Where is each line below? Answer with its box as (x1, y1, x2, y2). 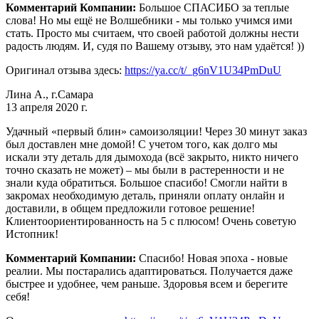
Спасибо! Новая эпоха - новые (139, 251, 288, 264)
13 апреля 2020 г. (6, 100, 88, 113)
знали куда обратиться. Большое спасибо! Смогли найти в (6, 176, 288, 189)
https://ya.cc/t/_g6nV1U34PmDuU (125, 63, 281, 76)
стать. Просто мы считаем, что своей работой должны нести (6, 26, 299, 39)
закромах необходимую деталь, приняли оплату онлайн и (6, 189, 285, 202)
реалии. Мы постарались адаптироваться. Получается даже (6, 264, 293, 277)
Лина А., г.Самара (6, 88, 93, 100)
